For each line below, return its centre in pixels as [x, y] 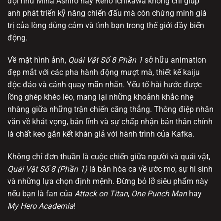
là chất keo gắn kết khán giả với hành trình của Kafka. [101, 134]
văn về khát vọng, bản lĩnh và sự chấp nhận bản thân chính [110, 122]
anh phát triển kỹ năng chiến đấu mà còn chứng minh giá [107, 13]
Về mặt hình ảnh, [38, 60]
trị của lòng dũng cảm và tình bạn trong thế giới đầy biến [106, 25]
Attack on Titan [101, 194]
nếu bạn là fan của [41, 194]
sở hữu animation [174, 60]
